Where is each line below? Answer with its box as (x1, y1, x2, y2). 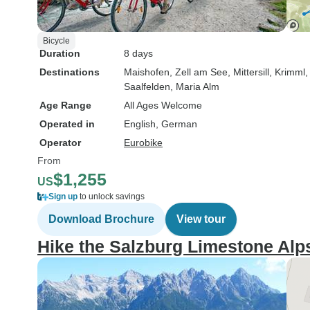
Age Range (39, 100, 91, 111)
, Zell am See (170, 66, 228, 77)
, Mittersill (228, 66, 269, 77)
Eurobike (124, 137, 163, 148)
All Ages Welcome (124, 100, 202, 111)
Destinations (39, 66, 100, 77)
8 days (124, 48, 153, 59)
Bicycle (43, 36, 70, 46)
